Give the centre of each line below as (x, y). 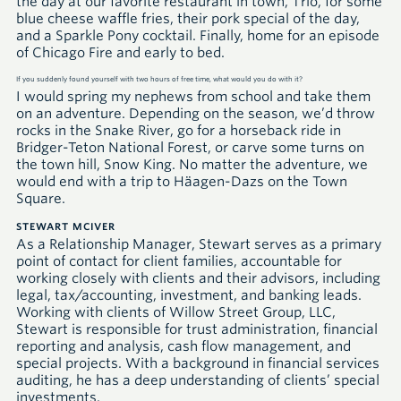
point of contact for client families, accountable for (179, 261)
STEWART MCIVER (66, 227)
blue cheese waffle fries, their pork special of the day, (188, 19)
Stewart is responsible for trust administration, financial (197, 329)
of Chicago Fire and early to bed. (120, 53)
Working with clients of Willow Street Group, (162, 312)
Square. (41, 199)
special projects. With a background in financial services (198, 363)
